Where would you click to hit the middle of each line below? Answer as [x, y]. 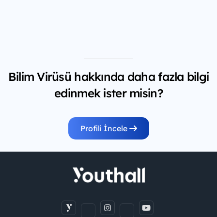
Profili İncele [105, 129]
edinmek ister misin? [108, 93]
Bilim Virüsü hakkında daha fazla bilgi [108, 77]
